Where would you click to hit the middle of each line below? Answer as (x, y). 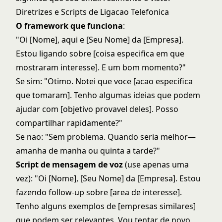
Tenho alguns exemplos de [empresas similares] (106, 206)
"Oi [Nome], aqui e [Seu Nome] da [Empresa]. (100, 40)
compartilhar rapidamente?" (69, 123)
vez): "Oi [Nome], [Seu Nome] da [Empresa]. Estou (108, 178)
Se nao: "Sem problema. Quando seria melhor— (106, 137)
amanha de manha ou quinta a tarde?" (88, 151)
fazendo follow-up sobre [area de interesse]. (99, 192)
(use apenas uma (156, 165)
